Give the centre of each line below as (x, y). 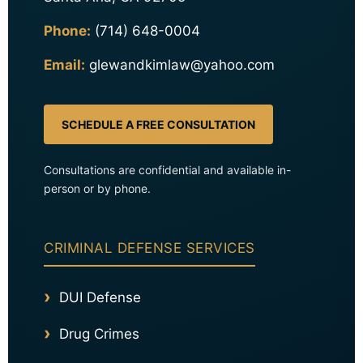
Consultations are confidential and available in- (167, 170)
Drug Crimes (99, 334)
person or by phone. (97, 189)
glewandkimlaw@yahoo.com (182, 65)
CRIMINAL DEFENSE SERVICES (149, 248)
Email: (64, 65)
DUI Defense (100, 298)
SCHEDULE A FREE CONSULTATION (158, 125)
